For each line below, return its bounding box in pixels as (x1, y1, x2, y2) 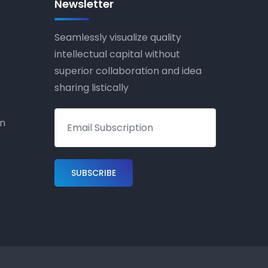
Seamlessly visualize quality (54, 31, 181, 44)
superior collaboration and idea (54, 64, 202, 78)
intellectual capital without (54, 47, 180, 61)
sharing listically (54, 81, 129, 95)
